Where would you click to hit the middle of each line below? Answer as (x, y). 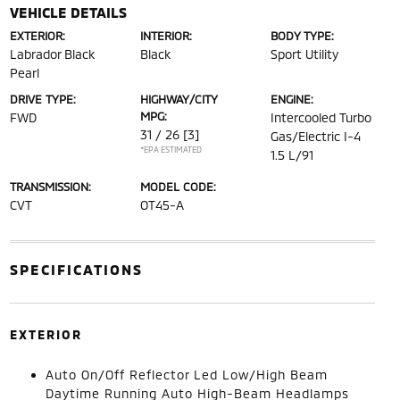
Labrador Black (52, 54)
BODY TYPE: (303, 36)
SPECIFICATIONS (76, 269)
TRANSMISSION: (50, 187)
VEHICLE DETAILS (68, 12)
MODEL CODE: (178, 187)
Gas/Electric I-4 (316, 136)
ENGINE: (292, 99)
